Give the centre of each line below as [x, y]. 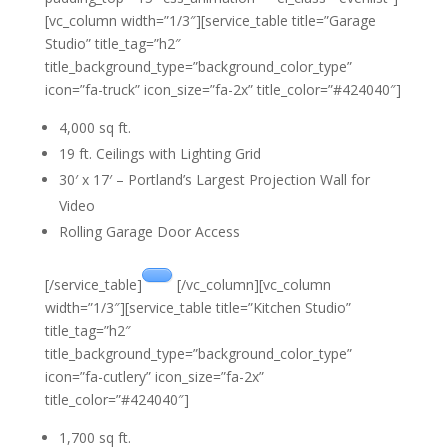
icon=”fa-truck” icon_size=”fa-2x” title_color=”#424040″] [222, 89]
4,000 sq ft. [94, 127]
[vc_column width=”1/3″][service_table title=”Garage [210, 20]
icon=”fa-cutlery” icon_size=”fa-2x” [154, 376]
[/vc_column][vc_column [253, 284]
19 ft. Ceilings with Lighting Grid [159, 153]
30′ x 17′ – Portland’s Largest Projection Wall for [214, 179]
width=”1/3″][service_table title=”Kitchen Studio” [197, 307]
